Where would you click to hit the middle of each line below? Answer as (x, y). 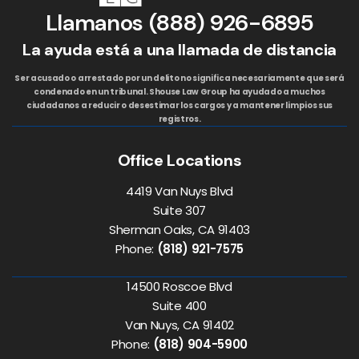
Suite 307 (179, 211)
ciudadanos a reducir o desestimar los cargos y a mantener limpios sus (179, 106)
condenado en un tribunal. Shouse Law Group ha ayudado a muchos (179, 92)
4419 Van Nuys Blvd (179, 192)
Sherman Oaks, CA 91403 (179, 230)
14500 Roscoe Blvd (179, 287)
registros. (179, 119)
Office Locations (179, 161)
